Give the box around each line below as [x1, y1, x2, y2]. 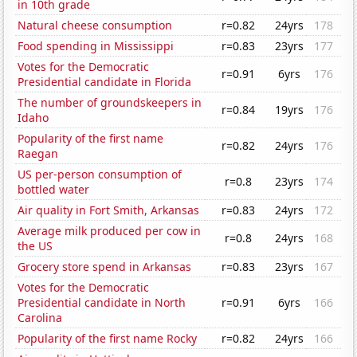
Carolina [18, 310, 63, 326]
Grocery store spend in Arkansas [18, 259, 192, 275]
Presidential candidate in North [18, 295, 186, 311]
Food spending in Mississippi [18, 38, 175, 54]
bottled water [18, 182, 90, 198]
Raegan [18, 146, 59, 162]
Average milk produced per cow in [18, 223, 202, 239]
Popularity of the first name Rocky [18, 331, 198, 347]
